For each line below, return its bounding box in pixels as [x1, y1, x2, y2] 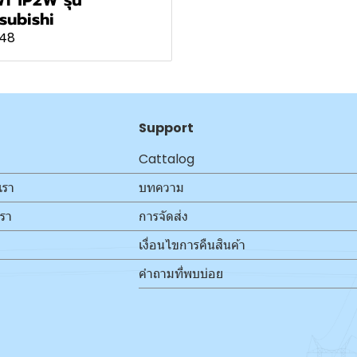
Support [139, 118, 194, 137]
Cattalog [139, 149, 194, 168]
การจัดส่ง [139, 206, 188, 226]
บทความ [139, 178, 184, 197]
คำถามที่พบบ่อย [139, 264, 223, 283]
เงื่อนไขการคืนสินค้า [139, 235, 245, 254]
